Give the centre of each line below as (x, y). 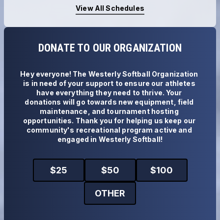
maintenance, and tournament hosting (109, 111)
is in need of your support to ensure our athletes (109, 83)
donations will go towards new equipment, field (109, 102)
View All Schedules (110, 8)
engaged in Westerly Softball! (110, 139)
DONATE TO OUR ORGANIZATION (110, 48)
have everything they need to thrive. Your (109, 92)
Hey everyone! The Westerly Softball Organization (109, 74)
